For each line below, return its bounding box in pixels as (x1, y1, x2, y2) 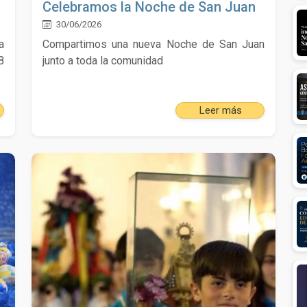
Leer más (198, 104, 242, 117)
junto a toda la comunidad (42, 54, 163, 68)
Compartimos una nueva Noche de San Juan (42, 38, 265, 51)
